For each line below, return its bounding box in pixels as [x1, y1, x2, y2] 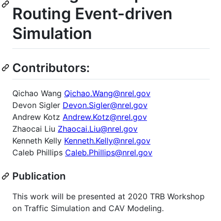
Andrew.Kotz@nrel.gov [63, 111, 147, 122]
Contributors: [12, 60, 90, 75]
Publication [12, 170, 66, 182]
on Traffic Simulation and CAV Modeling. [12, 203, 164, 213]
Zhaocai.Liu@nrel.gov [58, 123, 138, 134]
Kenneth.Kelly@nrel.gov [64, 135, 150, 146]
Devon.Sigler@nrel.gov [63, 100, 147, 110]
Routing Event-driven [12, 4, 173, 23]
